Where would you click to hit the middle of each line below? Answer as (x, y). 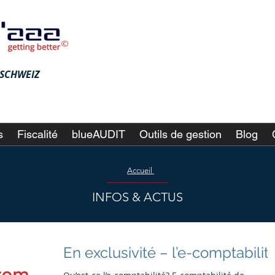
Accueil (141, 170)
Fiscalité (37, 134)
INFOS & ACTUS (137, 197)
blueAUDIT (99, 134)
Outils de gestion (180, 134)
